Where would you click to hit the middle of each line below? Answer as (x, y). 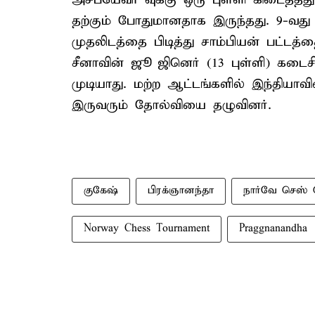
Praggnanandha (273, 229)
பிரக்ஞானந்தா (181, 191)
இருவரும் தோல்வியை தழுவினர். (172, 105)
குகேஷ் (101, 191)
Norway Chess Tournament (147, 229)
